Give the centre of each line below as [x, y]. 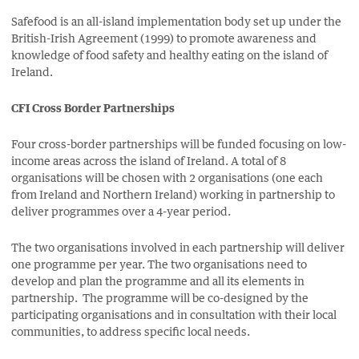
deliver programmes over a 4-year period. [121, 211]
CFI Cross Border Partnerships [93, 107]
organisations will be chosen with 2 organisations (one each [167, 177]
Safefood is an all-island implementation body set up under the [177, 21]
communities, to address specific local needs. [131, 331]
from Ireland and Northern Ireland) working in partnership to [173, 194]
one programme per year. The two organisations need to [159, 264]
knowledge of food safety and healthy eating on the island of [170, 54]
